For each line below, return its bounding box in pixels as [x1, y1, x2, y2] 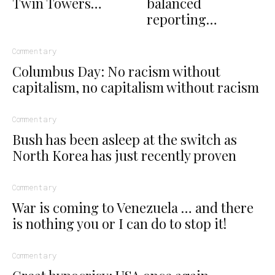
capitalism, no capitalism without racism [12, 78, 259, 97]
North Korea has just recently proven [12, 146, 236, 165]
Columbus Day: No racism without [12, 62, 220, 81]
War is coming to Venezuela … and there [12, 198, 254, 217]
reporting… [147, 10, 217, 29]
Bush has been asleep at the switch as [12, 130, 237, 149]
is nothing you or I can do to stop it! [12, 214, 227, 233]
